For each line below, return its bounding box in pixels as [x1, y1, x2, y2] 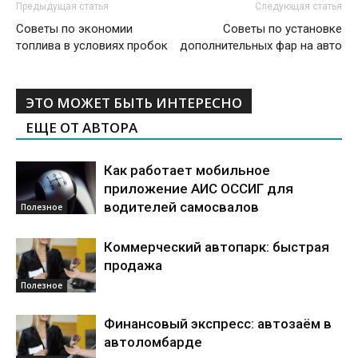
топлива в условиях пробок [16, 38, 168, 53]
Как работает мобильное [104, 161, 270, 178]
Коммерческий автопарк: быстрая [104, 238, 329, 255]
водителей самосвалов [104, 198, 259, 215]
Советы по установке [223, 21, 342, 36]
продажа [104, 257, 162, 273]
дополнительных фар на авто [180, 38, 342, 53]
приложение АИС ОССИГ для [104, 180, 293, 197]
